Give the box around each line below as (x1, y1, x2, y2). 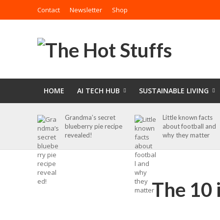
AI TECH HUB (77, 86, 120, 95)
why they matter (162, 131, 210, 139)
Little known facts (162, 113, 213, 121)
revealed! (65, 131, 93, 139)
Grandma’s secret (65, 113, 116, 121)
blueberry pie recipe (65, 122, 123, 130)
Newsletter (69, 5, 102, 14)
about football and (162, 122, 216, 130)
